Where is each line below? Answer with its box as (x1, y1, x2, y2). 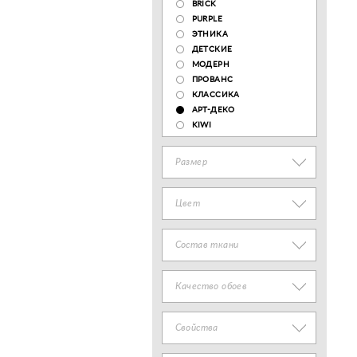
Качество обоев (175, 281, 248, 291)
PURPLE (191, 15, 222, 23)
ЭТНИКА (191, 30, 228, 38)
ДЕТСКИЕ (191, 45, 233, 53)
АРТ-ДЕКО (191, 106, 235, 114)
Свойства (175, 323, 218, 332)
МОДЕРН (191, 61, 229, 69)
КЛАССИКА (191, 91, 240, 99)
